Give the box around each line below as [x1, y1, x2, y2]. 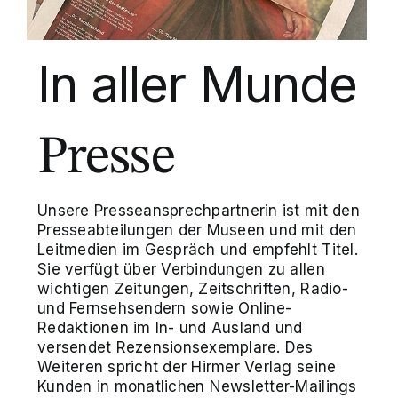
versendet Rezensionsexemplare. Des [37, 338, 314, 356]
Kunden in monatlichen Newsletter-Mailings [37, 377, 357, 395]
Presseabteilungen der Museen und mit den [37, 220, 357, 239]
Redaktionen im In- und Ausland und [37, 318, 303, 337]
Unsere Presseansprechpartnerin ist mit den [37, 201, 360, 219]
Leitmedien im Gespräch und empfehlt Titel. [37, 240, 358, 259]
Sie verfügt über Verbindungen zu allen [37, 259, 325, 278]
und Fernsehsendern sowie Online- [37, 298, 292, 317]
